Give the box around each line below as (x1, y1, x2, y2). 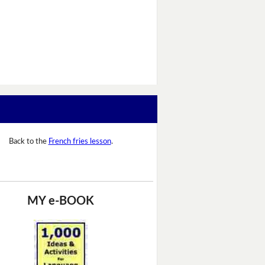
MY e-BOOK (27, 195, 94, 207)
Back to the (8, 138, 49, 146)
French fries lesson (48, 138, 111, 146)
